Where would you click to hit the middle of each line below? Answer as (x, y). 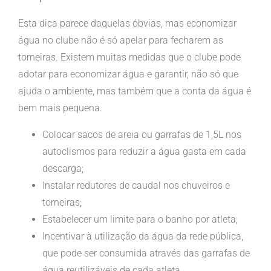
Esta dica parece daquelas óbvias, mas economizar (127, 23)
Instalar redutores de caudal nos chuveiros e (136, 185)
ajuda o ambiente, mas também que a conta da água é (134, 91)
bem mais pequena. (60, 108)
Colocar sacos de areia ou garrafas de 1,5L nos (142, 134)
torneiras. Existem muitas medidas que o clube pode (129, 57)
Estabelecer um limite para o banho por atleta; (140, 219)
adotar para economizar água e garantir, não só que (128, 74)
